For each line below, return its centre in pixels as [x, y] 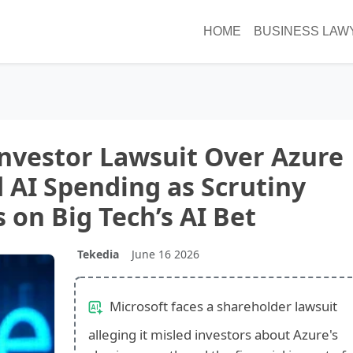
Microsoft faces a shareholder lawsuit [221, 306]
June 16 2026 [165, 254]
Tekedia [98, 254]
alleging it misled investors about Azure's [213, 334]
